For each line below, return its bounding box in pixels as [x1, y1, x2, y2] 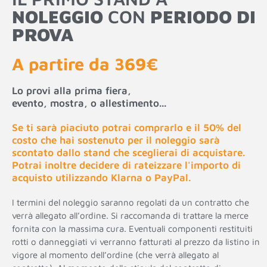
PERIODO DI [150, 5, 256, 27]
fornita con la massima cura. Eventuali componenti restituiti [12, 223, 253, 234]
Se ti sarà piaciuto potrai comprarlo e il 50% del [12, 121, 241, 133]
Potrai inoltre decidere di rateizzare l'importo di [12, 159, 241, 171]
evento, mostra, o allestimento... [12, 97, 166, 109]
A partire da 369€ [12, 53, 158, 74]
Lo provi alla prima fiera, [12, 84, 131, 97]
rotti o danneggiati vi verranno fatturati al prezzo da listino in [12, 236, 260, 247]
